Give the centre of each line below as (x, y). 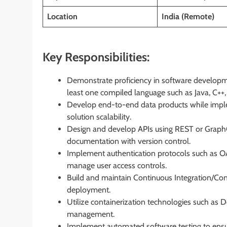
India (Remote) (188, 16)
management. (91, 214)
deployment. (89, 190)
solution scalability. (99, 117)
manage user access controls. (117, 165)
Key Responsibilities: (96, 57)
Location (62, 16)
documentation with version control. (129, 141)
